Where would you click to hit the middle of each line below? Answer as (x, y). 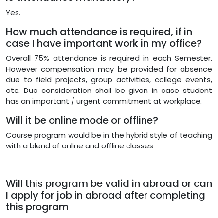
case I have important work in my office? (104, 43)
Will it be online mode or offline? (82, 120)
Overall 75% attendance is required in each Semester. (109, 58)
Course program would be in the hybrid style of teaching (109, 135)
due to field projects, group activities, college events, (109, 79)
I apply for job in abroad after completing (106, 195)
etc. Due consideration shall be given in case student (109, 90)
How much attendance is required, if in (99, 31)
